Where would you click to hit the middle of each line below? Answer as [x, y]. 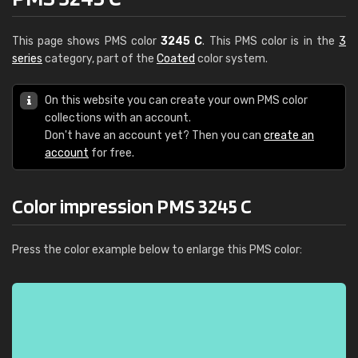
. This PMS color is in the [271, 41]
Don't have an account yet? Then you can [154, 135]
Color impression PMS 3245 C [132, 206]
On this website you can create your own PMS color [176, 100]
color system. [231, 59]
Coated [176, 59]
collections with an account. [118, 118]
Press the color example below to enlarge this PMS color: [157, 250]
